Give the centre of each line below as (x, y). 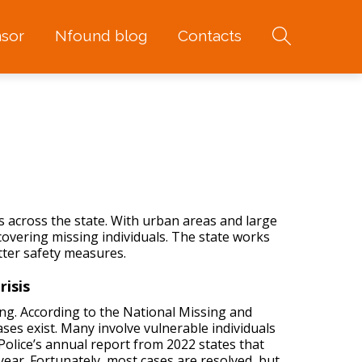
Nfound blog (101, 36)
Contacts (209, 36)
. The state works (218, 237)
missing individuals (109, 237)
